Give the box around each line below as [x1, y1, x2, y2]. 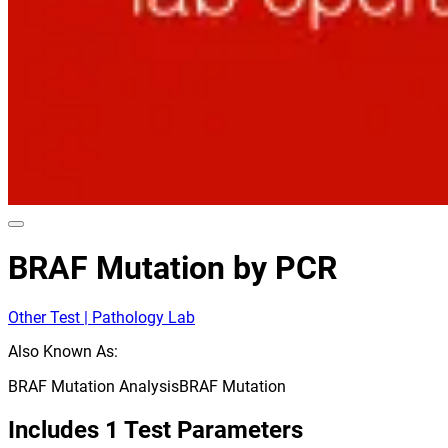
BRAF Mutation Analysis [8, 376, 179, 396]
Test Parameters [124, 415, 303, 444]
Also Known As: [8, 341, 118, 361]
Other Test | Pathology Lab [8, 307, 195, 327]
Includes [8, 415, 99, 444]
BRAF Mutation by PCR [8, 249, 337, 288]
